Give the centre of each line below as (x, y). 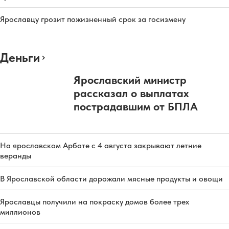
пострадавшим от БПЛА (136, 106)
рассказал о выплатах (131, 93)
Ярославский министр (130, 79)
